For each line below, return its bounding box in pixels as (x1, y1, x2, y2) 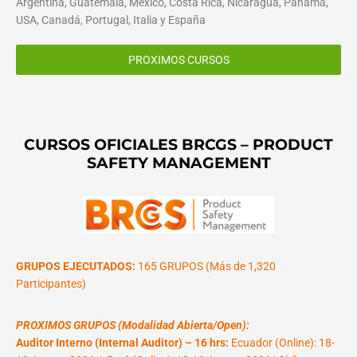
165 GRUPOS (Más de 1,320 (135, 260, 276, 273)
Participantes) (16, 277, 86, 291)
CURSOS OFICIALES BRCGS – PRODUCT (24, 134, 333, 154)
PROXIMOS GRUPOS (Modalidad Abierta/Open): (16, 319, 249, 332)
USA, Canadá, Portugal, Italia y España (16, 13, 206, 26)
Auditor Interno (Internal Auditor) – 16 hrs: (16, 336, 229, 350)
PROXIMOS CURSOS (127, 53, 229, 66)
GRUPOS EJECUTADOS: (16, 260, 135, 273)
